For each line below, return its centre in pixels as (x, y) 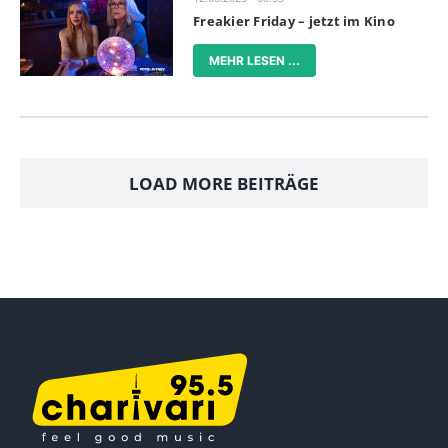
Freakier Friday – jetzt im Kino (294, 21)
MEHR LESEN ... (255, 61)
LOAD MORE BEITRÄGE (224, 183)
